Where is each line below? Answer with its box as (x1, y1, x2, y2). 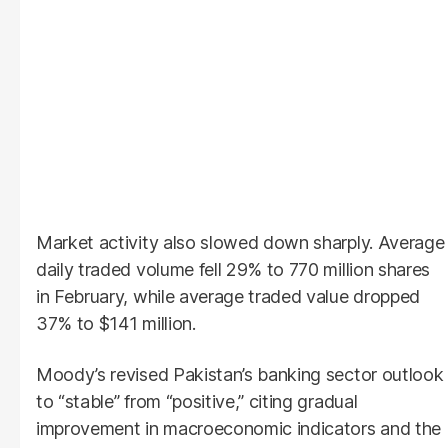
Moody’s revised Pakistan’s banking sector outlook (36, 363, 444, 385)
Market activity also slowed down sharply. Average (36, 231, 445, 253)
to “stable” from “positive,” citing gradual (36, 390, 358, 412)
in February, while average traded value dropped (36, 285, 420, 307)
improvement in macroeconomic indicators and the (36, 417, 441, 439)
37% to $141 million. (36, 312, 196, 334)
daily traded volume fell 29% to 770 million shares (36, 258, 430, 280)
